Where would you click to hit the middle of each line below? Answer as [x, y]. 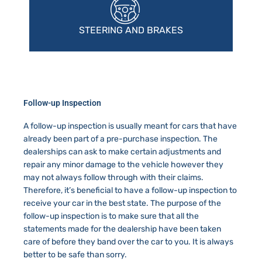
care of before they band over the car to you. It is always [128, 242]
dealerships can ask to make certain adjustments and [122, 151]
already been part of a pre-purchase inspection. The [120, 139]
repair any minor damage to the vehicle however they [123, 164]
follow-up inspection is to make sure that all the [111, 216]
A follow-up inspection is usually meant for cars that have [130, 126]
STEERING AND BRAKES [131, 30]
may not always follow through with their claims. [113, 177]
